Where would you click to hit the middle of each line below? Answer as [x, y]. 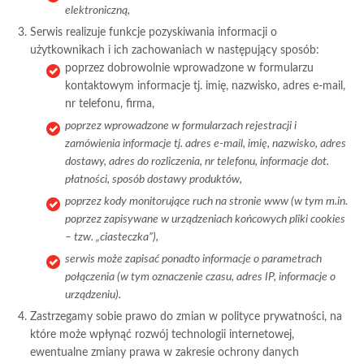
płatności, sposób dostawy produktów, [154, 180]
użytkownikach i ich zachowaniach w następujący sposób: [175, 50]
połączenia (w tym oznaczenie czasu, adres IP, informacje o [201, 277]
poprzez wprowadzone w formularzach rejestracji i [181, 126]
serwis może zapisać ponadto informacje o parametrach [194, 259]
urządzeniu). [93, 295]
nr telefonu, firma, [110, 104]
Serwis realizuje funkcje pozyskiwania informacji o [154, 32]
